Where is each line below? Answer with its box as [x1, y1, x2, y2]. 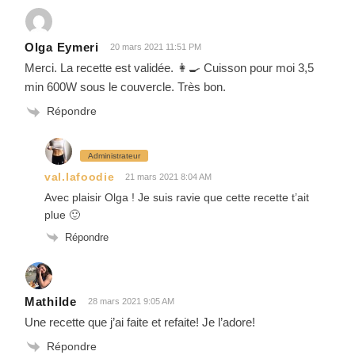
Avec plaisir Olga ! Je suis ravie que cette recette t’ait [44, 190, 309, 204]
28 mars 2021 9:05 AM [87, 296, 174, 307]
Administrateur [88, 151, 140, 160]
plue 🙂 [44, 208, 80, 221]
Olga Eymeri [25, 40, 99, 55]
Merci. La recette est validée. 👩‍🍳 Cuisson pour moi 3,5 [25, 61, 314, 75]
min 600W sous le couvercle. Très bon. [25, 80, 226, 94]
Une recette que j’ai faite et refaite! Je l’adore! [25, 315, 255, 330]
